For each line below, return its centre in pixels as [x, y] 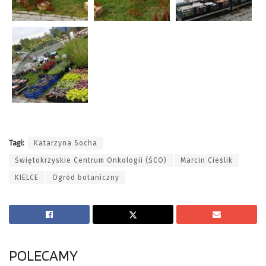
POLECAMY [43, 256]
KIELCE [27, 178]
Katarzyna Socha [66, 143]
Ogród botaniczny [86, 178]
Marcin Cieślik [207, 161]
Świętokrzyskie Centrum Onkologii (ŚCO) [91, 161]
